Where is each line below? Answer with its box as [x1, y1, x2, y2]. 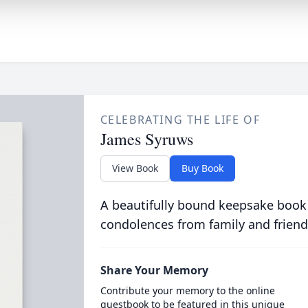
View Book [111, 162, 158, 175]
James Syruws [100, 128, 193, 150]
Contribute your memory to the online [100, 284, 275, 297]
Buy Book [181, 162, 223, 175]
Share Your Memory [100, 263, 208, 278]
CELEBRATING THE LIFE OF [100, 112, 261, 127]
